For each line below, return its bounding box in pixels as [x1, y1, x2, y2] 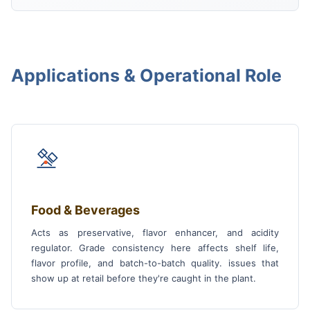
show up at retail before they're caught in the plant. [30, 273, 256, 284]
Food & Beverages [30, 203, 140, 218]
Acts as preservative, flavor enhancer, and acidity [30, 227, 280, 239]
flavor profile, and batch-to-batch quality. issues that [30, 257, 280, 269]
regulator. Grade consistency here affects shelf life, [30, 242, 280, 254]
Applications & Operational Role [10, 65, 282, 86]
